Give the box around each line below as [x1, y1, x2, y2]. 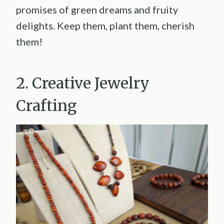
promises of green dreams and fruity [16, 3, 178, 15]
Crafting [16, 95, 76, 115]
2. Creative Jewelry [16, 73, 149, 92]
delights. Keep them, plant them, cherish [16, 19, 194, 31]
